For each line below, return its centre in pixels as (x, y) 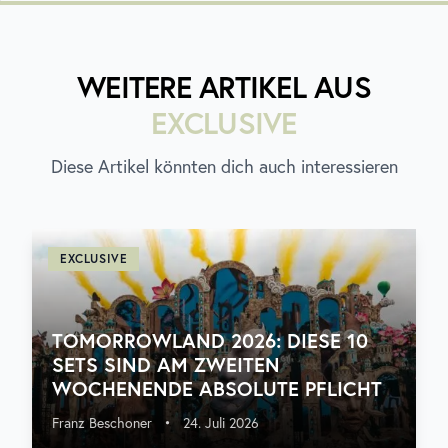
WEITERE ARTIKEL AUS (224, 86)
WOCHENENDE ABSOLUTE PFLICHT (217, 388)
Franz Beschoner (102, 423)
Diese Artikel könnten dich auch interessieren (224, 166)
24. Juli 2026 (221, 423)
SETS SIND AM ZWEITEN (166, 364)
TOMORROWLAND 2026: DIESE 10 (210, 340)
